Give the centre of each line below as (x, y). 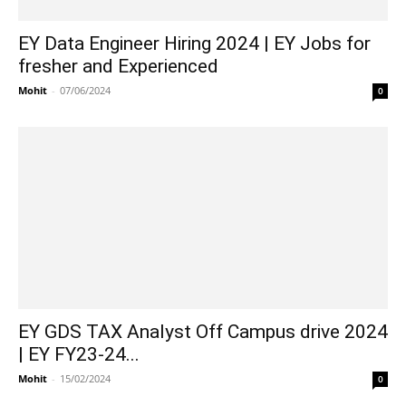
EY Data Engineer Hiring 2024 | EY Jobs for (194, 43)
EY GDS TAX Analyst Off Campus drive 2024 (203, 332)
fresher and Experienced (118, 66)
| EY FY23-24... (79, 355)
